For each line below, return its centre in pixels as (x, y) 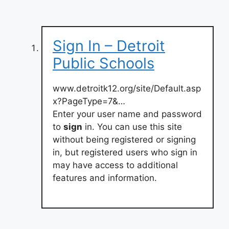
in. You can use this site (132, 127)
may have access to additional (115, 165)
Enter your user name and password (127, 114)
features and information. (105, 178)
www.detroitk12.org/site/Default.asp (127, 88)
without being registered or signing (124, 139)
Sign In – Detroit (109, 45)
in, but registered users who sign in (125, 152)
